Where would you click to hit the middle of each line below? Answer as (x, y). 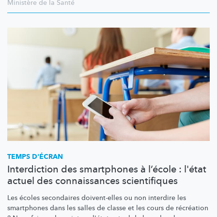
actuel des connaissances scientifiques (93, 181)
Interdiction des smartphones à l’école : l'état (107, 170)
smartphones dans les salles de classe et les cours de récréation (108, 208)
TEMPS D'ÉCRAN (35, 157)
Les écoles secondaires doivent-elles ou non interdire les (97, 198)
